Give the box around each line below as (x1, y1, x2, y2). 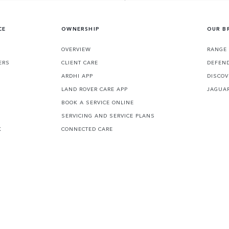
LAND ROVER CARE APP (61, 85, 128, 93)
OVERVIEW (61, 45, 91, 53)
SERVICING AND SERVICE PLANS (61, 112, 155, 120)
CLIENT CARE (61, 59, 99, 66)
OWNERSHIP (61, 25, 100, 33)
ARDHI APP (61, 72, 94, 80)
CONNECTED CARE (61, 125, 113, 133)
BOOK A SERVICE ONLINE (61, 99, 134, 106)
